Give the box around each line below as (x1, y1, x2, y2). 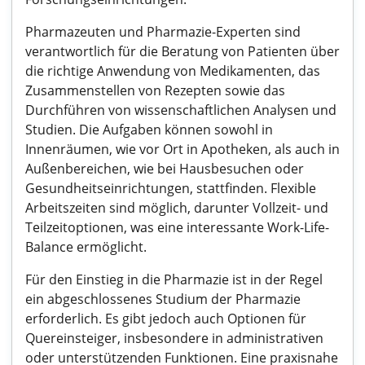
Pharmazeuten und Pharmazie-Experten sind (25, 23, 301, 41)
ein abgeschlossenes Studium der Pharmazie (25, 290, 301, 308)
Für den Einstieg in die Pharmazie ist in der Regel (25, 270, 323, 288)
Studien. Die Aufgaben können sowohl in (25, 121, 273, 139)
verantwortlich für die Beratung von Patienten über (25, 42, 340, 60)
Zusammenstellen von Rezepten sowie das (25, 81, 285, 99)
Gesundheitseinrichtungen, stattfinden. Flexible (25, 179, 316, 197)
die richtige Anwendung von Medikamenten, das (25, 62, 320, 80)
